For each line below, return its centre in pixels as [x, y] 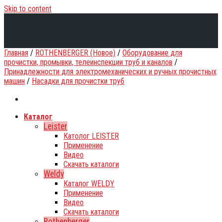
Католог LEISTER [91, 136]
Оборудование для [152, 53]
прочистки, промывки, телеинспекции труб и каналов [88, 62]
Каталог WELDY [89, 184]
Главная [16, 53]
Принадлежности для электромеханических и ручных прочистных [110, 72]
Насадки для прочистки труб [78, 81]
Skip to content [28, 9]
